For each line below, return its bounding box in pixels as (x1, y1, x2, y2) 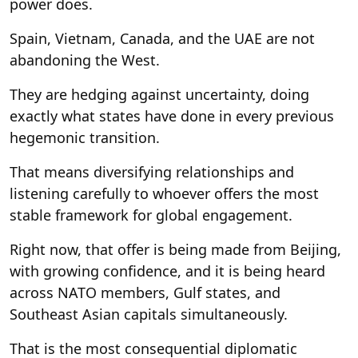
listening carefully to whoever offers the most (10, 183, 319, 203)
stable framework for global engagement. (10, 205, 292, 225)
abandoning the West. (10, 50, 160, 70)
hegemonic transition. (10, 127, 160, 147)
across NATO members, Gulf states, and (10, 282, 280, 302)
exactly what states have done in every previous (10, 105, 334, 125)
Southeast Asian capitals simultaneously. (10, 304, 288, 324)
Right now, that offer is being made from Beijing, (10, 239, 341, 259)
